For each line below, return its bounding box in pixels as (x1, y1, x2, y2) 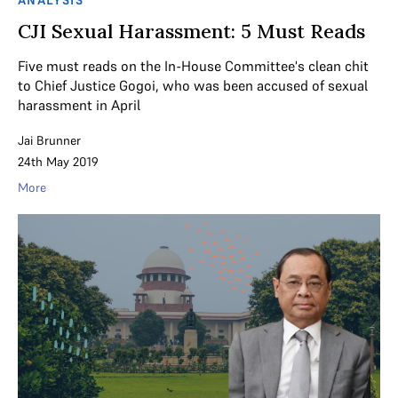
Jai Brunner (18, 132, 81, 149)
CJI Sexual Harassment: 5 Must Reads (18, 19, 365, 44)
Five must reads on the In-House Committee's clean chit (18, 57, 369, 76)
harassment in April (18, 96, 140, 115)
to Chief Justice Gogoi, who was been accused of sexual (18, 76, 368, 95)
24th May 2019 (18, 154, 99, 171)
